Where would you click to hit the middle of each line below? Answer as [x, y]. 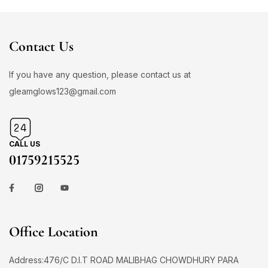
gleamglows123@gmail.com [63, 91]
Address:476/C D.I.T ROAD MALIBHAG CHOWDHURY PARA [124, 260]
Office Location [54, 232]
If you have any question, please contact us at [100, 74]
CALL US [25, 144]
